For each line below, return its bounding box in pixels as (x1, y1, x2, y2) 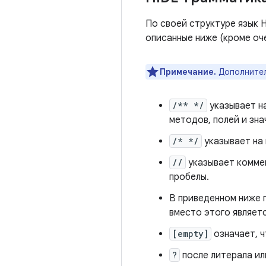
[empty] (172, 228, 208, 239)
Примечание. (160, 66, 216, 77)
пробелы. (169, 171, 209, 183)
